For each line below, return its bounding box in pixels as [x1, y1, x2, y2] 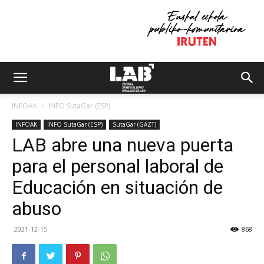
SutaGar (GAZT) [113, 120, 156, 128]
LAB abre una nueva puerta [12, 134, 233, 156]
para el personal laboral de [12, 155, 223, 177]
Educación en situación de [12, 176, 223, 199]
